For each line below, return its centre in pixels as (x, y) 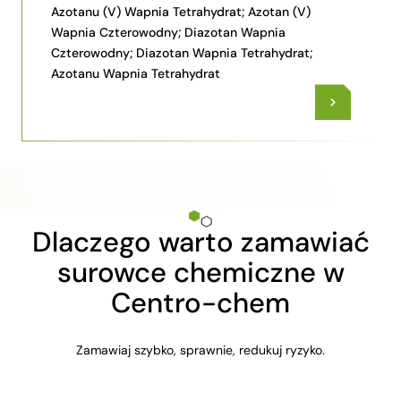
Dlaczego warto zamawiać (200, 243)
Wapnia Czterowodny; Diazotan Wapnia (168, 33)
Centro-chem (200, 303)
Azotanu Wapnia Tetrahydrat (136, 74)
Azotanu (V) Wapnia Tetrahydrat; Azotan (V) (181, 12)
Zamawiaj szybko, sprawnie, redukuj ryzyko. (200, 350)
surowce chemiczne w (200, 273)
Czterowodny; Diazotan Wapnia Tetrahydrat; (182, 53)
